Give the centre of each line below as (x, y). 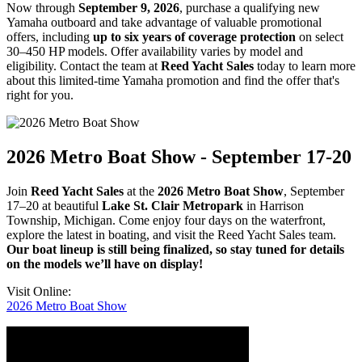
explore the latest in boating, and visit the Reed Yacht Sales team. (171, 234)
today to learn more (305, 66)
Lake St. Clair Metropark (173, 205)
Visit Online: (39, 291)
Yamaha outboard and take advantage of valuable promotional (164, 23)
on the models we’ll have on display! (105, 263)
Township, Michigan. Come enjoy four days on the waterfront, (166, 220)
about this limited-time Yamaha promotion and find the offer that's (173, 81)
